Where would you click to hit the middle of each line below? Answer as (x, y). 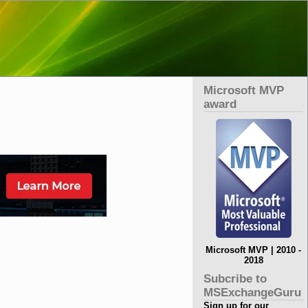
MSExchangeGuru (253, 293)
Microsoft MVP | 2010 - (254, 250)
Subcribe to (235, 279)
